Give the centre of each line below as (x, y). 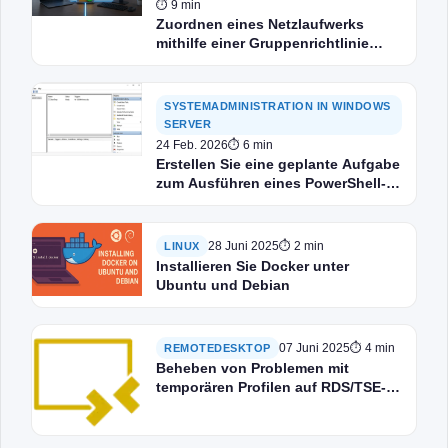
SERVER (187, 124)
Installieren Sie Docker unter (252, 266)
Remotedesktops (214, 406)
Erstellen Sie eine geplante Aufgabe (278, 164)
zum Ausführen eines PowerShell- (271, 183)
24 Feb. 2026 (192, 145)
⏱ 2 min (301, 246)
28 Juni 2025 (243, 246)
